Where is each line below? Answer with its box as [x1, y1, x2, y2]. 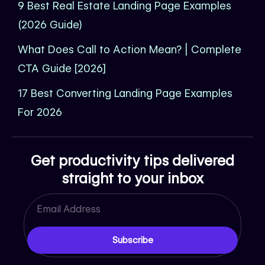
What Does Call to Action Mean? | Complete [18, 43, 241, 56]
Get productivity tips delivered [31, 152, 234, 170]
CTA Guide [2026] [18, 62, 106, 75]
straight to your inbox [62, 170, 203, 188]
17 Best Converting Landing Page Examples [18, 87, 232, 100]
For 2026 [18, 106, 62, 119]
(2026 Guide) [18, 18, 82, 31]
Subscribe [112, 235, 153, 246]
